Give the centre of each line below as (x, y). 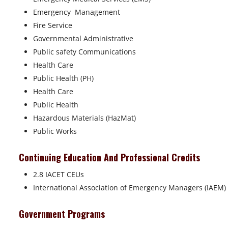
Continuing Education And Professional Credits (111, 158)
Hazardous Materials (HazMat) (84, 118)
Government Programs (63, 214)
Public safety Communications (84, 52)
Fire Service (53, 25)
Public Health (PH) (63, 78)
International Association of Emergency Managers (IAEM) (130, 188)
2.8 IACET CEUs (59, 175)
